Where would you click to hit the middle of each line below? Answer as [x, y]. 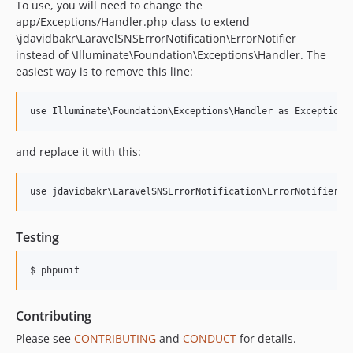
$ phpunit [55, 271]
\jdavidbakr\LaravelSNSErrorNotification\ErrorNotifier [156, 39]
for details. [266, 339]
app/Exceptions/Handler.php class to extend [133, 22]
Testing [37, 238]
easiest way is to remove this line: [104, 72]
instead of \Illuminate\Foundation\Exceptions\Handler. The [171, 55]
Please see [45, 339]
